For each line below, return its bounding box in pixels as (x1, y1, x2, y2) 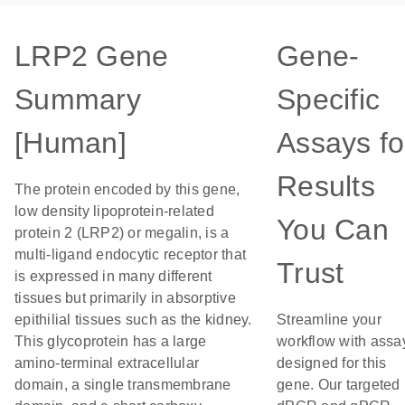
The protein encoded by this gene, (14, 182, 240, 197)
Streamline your (277, 312, 381, 327)
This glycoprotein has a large (14, 334, 207, 349)
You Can (277, 213, 389, 246)
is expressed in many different (14, 268, 212, 284)
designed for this (277, 355, 387, 371)
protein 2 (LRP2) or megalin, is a (14, 225, 230, 240)
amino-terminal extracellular (14, 355, 199, 371)
